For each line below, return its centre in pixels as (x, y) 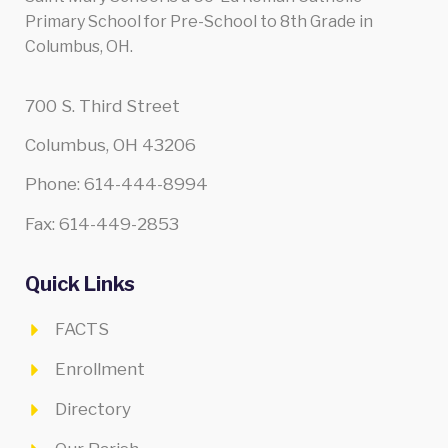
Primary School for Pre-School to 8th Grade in (199, 22)
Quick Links (80, 284)
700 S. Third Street (102, 105)
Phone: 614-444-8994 (116, 184)
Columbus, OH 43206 (110, 144)
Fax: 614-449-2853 (102, 223)
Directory (93, 409)
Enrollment (100, 369)
